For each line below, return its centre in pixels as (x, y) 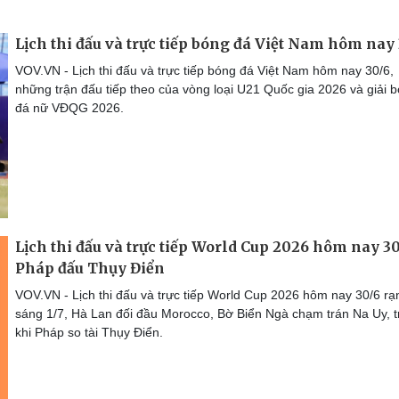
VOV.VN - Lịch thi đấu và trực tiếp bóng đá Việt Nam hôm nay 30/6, (204, 70)
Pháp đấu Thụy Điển (90, 268)
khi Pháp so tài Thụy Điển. (89, 332)
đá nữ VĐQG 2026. (69, 107)
